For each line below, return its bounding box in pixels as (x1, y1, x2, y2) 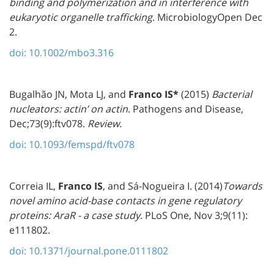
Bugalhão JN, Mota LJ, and (9, 87, 128, 101)
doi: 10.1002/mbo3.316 (9, 45, 114, 59)
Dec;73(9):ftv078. (9, 116, 87, 130)
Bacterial (212, 87, 252, 101)
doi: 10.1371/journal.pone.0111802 (9, 243, 168, 257)
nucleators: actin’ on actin (9, 102, 128, 116)
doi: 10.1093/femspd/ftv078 (9, 137, 135, 151)
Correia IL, (9, 179, 58, 193)
